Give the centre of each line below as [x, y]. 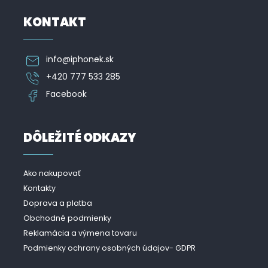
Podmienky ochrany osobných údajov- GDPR [109, 248]
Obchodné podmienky [67, 218]
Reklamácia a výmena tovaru [80, 233]
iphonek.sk [92, 59]
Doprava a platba [58, 203]
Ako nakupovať [52, 173]
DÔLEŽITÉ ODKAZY [80, 138]
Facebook [66, 94]
